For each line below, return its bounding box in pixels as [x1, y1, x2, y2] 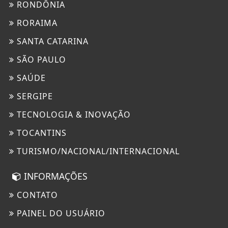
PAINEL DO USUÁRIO [14, 208, 105, 219]
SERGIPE [14, 91, 53, 102]
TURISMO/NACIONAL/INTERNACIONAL [14, 146, 180, 157]
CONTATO [14, 189, 58, 201]
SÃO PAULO [14, 54, 66, 66]
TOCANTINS [14, 127, 67, 139]
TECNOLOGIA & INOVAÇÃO [14, 109, 131, 121]
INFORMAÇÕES [21, 170, 88, 183]
